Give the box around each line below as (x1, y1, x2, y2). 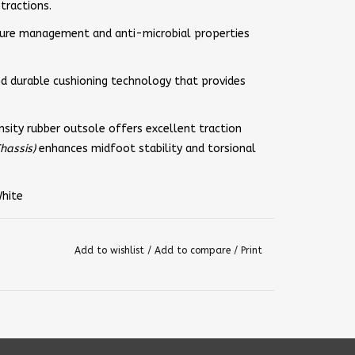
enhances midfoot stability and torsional (38, 142, 256, 155)
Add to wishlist (74, 245, 147, 256)
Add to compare (154, 245, 234, 256)
